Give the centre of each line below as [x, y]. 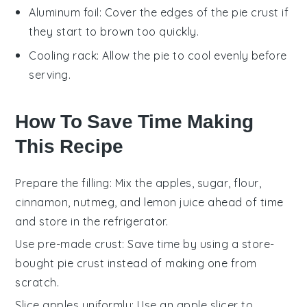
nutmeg [94, 202]
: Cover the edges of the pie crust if [194, 13]
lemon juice [174, 202]
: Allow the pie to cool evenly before [192, 56]
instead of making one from [181, 263]
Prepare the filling [62, 183]
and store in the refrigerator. [92, 222]
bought [36, 263]
